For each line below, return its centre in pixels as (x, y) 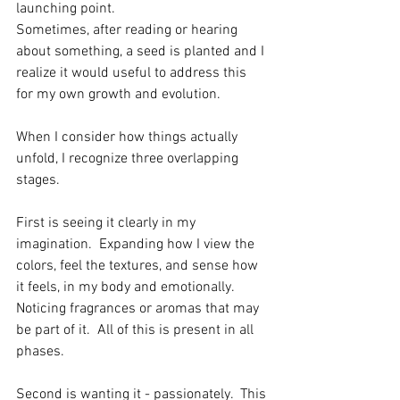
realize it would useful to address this (133, 73)
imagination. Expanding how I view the (137, 245)
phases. (42, 352)
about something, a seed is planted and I (142, 52)
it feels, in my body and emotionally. (129, 287)
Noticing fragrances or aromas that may (139, 309)
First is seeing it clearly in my (108, 223)
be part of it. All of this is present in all (137, 330)
